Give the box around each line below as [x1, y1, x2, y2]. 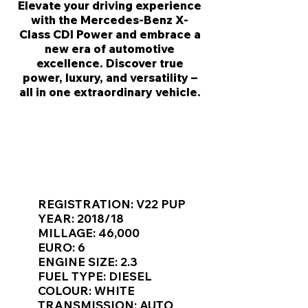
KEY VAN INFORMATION [39, 159, 183, 173]
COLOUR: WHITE [38, 283, 135, 298]
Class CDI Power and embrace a [19, 27, 201, 41]
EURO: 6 [38, 240, 85, 254]
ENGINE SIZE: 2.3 [38, 254, 137, 269]
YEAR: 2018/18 [38, 211, 124, 225]
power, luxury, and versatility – [22, 70, 197, 85]
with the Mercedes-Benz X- [31, 12, 188, 27]
